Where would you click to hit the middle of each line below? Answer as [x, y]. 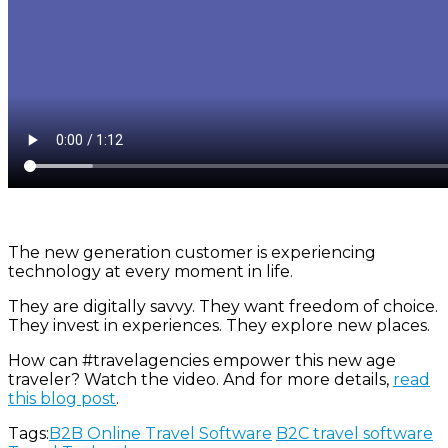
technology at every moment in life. [150, 271]
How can [45, 360]
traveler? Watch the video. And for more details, [200, 379]
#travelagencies [145, 360]
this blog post [62, 398]
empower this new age [302, 360]
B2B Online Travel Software [160, 433]
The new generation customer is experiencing [192, 252]
